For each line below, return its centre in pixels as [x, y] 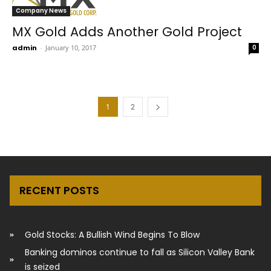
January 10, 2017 [71, 47]
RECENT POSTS [59, 190]
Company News [41, 10]
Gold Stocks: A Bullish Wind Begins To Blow [112, 234]
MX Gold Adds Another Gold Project [127, 31]
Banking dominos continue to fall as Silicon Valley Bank [140, 252]
